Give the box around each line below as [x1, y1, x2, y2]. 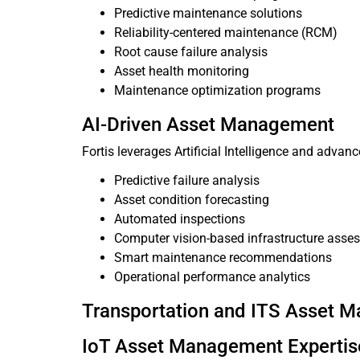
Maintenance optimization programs [114, 83, 321, 98]
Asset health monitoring [114, 63, 249, 79]
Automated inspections [114, 211, 245, 227]
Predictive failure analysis [114, 173, 260, 188]
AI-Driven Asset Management [82, 113, 334, 136]
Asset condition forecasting [114, 192, 269, 207]
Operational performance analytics [114, 269, 310, 284]
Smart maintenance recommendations [114, 250, 332, 265]
